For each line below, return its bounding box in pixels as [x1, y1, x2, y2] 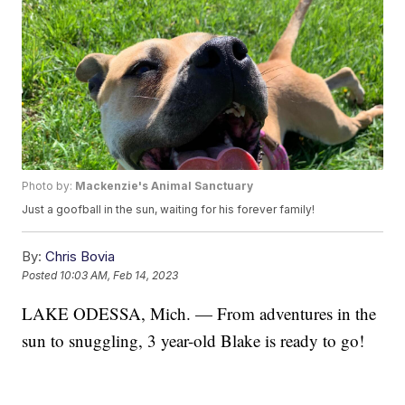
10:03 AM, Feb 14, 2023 [60, 268, 179, 283]
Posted [22, 268, 61, 283]
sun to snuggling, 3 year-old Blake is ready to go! [22, 329, 365, 353]
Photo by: [22, 179, 76, 193]
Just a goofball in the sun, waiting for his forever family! [22, 202, 316, 217]
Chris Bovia [45, 248, 116, 266]
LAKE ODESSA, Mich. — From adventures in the [22, 302, 377, 325]
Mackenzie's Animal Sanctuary [75, 179, 254, 193]
